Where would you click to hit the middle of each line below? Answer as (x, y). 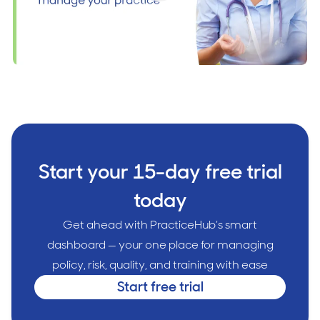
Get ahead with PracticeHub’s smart (160, 224)
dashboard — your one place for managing (160, 244)
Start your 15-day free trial (160, 171)
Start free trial (160, 286)
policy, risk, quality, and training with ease (160, 264)
